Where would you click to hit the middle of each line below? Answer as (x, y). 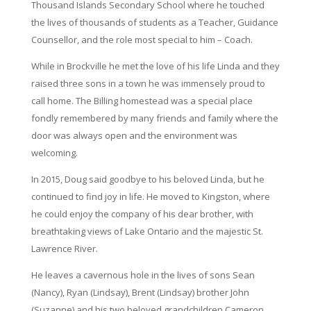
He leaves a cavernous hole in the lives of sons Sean (143, 275)
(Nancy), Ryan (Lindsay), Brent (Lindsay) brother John (140, 292)
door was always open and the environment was (134, 135)
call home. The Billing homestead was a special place (142, 101)
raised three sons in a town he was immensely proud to (148, 83)
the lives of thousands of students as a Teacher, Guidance (154, 22)
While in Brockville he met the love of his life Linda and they (155, 66)
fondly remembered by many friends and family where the (154, 118)
